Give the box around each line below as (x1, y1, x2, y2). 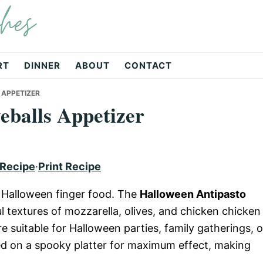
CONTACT (124, 60, 172, 71)
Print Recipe (38, 160, 101, 173)
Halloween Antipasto (140, 188, 246, 200)
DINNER (24, 60, 60, 71)
